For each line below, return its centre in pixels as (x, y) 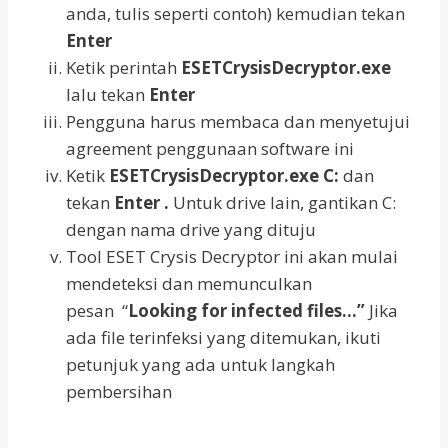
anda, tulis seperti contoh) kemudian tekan (235, 14)
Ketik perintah (123, 68)
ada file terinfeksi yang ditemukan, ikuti (223, 338)
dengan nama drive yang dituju (191, 230)
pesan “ (97, 311)
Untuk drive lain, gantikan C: (282, 203)
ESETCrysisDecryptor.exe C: (224, 176)
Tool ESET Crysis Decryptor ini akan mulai (232, 257)
